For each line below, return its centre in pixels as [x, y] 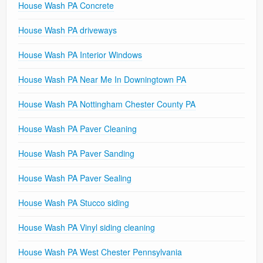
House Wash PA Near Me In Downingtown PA [102, 80]
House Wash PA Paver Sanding [76, 154]
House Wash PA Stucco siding [74, 203]
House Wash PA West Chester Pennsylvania [100, 252]
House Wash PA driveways [68, 30]
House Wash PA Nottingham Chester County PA [107, 104]
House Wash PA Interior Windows [80, 55]
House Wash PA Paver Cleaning [77, 129]
